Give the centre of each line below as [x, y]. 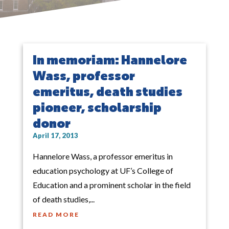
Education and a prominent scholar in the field [111, 185]
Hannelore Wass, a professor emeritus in [102, 156]
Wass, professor [84, 76]
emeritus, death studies [107, 92]
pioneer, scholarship [97, 108]
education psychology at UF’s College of [103, 170]
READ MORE [56, 214]
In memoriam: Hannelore [110, 61]
